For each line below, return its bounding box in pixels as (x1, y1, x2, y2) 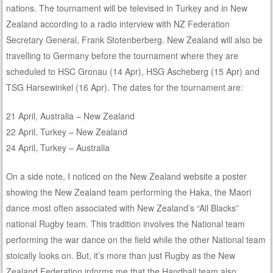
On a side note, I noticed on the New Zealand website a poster (6, 169, 247, 182)
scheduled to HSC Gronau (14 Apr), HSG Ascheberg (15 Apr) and (6, 65, 260, 77)
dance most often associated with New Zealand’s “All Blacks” (6, 201, 239, 214)
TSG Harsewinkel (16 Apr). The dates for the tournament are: (6, 80, 244, 93)
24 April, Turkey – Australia (6, 141, 110, 154)
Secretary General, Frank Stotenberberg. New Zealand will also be (6, 33, 263, 46)
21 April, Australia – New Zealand (6, 109, 135, 122)
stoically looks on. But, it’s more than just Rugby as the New (6, 249, 236, 261)
